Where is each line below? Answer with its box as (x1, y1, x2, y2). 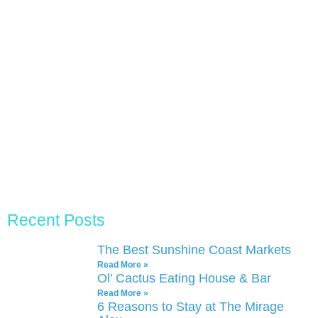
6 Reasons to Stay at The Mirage (97, 300, 284, 314)
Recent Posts (6, 211, 105, 229)
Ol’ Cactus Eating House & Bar (97, 271, 271, 285)
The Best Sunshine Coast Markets (97, 243, 291, 257)
